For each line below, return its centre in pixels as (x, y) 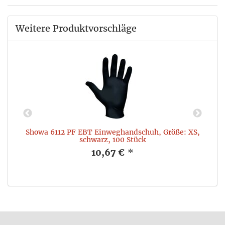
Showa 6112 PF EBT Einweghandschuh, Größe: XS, (113, 132)
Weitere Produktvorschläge (76, 28)
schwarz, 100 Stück (113, 139)
